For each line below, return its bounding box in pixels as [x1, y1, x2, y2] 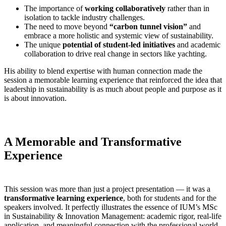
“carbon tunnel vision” [109, 22, 187, 31]
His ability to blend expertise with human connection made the [4, 67, 202, 76]
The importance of [24, 4, 85, 13]
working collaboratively [85, 4, 165, 13]
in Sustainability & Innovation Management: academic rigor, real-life [4, 211, 221, 220]
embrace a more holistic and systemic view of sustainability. [24, 31, 213, 40]
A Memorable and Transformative [4, 135, 182, 148]
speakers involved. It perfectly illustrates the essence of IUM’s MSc [4, 202, 217, 211]
